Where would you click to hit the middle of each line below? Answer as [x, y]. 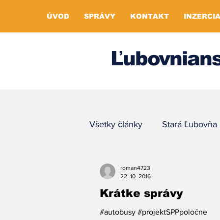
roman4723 [135, 168]
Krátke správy [141, 193]
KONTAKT [150, 16]
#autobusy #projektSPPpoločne [153, 212]
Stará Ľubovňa [190, 124]
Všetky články [116, 124]
